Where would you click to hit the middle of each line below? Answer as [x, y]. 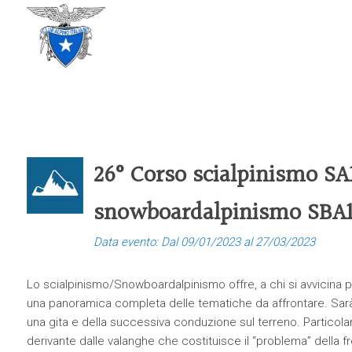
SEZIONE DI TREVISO [159, 43]
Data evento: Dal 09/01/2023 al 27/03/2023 [204, 242]
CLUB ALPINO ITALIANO [165, 29]
